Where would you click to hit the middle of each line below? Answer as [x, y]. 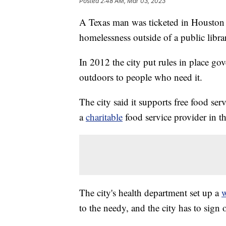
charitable [104, 117]
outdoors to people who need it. [141, 77]
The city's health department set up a [150, 193]
